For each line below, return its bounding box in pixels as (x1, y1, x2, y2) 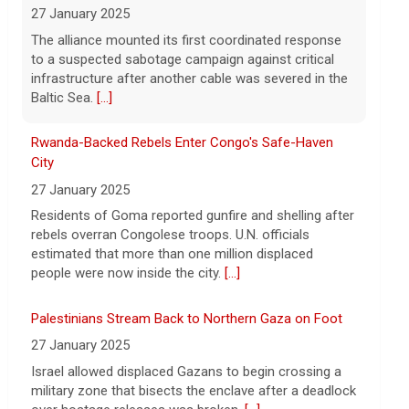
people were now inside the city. (31, 110, 225, 127)
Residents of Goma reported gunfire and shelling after (31, 52, 355, 69)
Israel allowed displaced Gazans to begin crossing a (31, 207, 342, 225)
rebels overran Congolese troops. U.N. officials (31, 71, 310, 89)
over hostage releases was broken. (31, 246, 246, 263)
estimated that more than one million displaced (31, 90, 314, 108)
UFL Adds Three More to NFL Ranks (31, 384, 246, 402)
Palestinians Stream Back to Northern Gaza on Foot (31, 154, 343, 172)
